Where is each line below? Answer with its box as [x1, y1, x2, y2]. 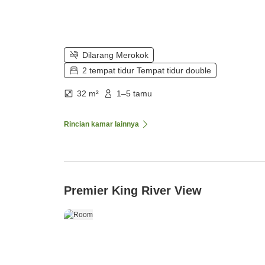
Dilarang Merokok [82, 50, 148, 60]
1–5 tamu [117, 88, 152, 98]
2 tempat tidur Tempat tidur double [82, 65, 211, 75]
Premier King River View [64, 183, 202, 197]
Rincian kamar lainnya [64, 119, 139, 128]
